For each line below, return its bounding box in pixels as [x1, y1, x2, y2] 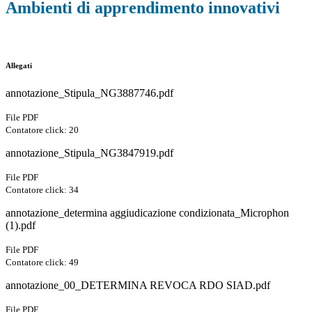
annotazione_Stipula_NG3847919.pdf [6, 147, 173, 159]
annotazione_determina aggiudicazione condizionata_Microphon [6, 207, 289, 219]
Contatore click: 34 [6, 185, 79, 196]
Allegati [6, 61, 32, 70]
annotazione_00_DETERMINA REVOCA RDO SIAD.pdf [6, 279, 270, 292]
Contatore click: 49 [6, 257, 79, 268]
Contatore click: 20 [6, 125, 79, 136]
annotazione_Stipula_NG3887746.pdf [6, 87, 173, 100]
